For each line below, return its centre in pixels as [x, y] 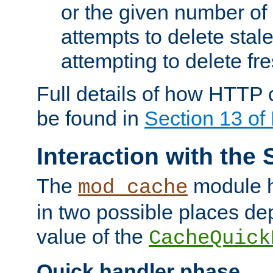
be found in [90, 119]
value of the [93, 237]
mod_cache [133, 188]
